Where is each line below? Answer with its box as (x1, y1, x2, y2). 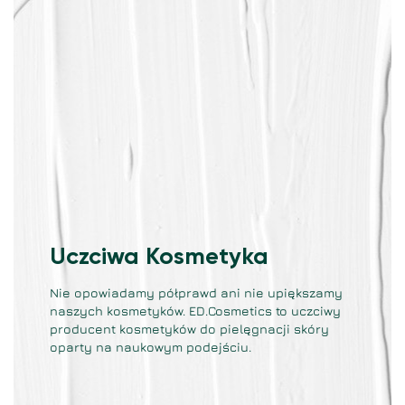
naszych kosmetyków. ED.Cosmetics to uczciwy (50, 303, 341, 318)
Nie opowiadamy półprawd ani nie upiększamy (50, 285, 343, 300)
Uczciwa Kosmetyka (50, 246, 268, 269)
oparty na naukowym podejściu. (50, 339, 251, 354)
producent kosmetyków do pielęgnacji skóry (50, 321, 329, 336)
